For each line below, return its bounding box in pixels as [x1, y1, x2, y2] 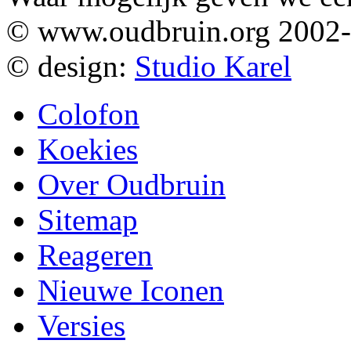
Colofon [38, 97, 139, 132]
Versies [38, 309, 125, 343]
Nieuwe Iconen [38, 273, 224, 308]
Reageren [38, 238, 153, 273]
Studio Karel [135, 49, 291, 84]
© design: [6, 49, 135, 84]
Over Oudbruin [38, 168, 226, 202]
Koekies [38, 132, 138, 167]
